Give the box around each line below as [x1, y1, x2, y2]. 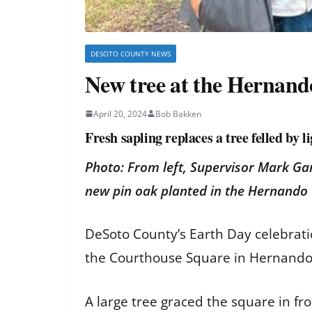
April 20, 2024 [93, 107, 147, 120]
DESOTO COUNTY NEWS [91, 48, 171, 58]
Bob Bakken [155, 107, 201, 120]
